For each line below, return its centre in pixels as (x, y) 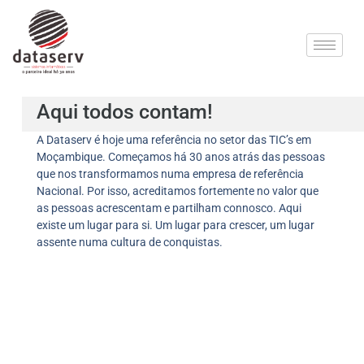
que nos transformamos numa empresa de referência (170, 174)
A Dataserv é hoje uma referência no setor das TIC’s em (173, 140)
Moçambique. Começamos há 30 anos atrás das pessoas (180, 157)
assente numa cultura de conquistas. (129, 243)
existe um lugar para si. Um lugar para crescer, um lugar (175, 225)
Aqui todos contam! (124, 112)
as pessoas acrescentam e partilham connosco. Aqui (169, 208)
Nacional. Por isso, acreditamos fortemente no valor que (177, 191)
